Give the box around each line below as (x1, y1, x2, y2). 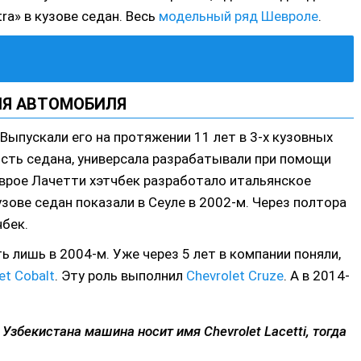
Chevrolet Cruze (186, 268, 284, 284)
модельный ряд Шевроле (159, 8, 318, 24)
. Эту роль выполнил (55, 268, 186, 284)
